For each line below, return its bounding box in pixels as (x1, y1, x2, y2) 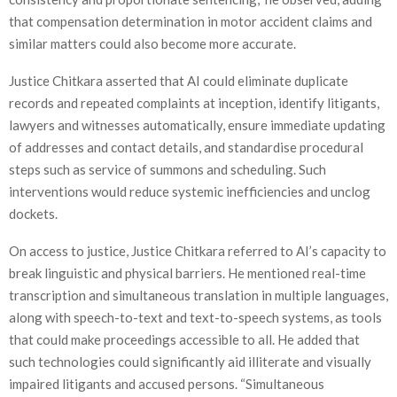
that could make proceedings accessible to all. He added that (9, 331, 360, 347)
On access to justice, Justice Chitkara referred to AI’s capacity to (9, 242, 386, 259)
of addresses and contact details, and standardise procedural (9, 138, 363, 155)
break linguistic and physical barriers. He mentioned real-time (9, 264, 366, 281)
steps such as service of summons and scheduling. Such (9, 160, 326, 177)
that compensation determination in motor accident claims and (9, 12, 372, 29)
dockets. (9, 205, 58, 222)
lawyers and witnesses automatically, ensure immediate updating (9, 116, 385, 133)
